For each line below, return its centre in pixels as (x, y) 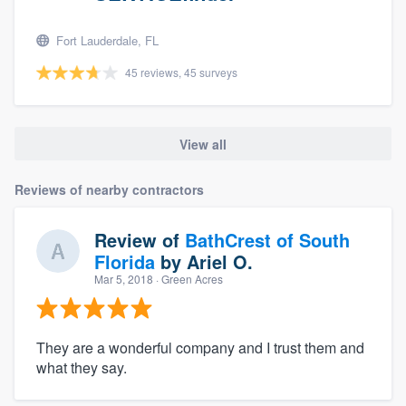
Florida (125, 261)
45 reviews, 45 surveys (181, 72)
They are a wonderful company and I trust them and (200, 347)
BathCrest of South (267, 239)
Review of (140, 239)
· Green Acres (188, 278)
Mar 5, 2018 (124, 278)
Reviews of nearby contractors (109, 189)
